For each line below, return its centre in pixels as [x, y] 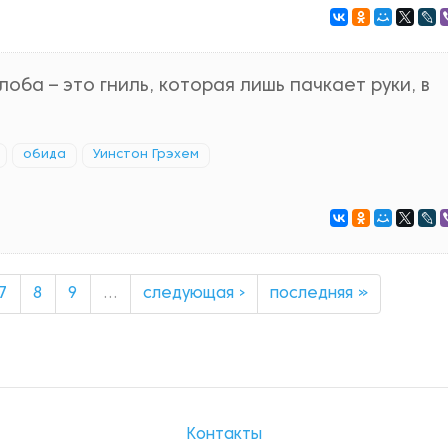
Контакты [224, 435]
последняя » [318, 294]
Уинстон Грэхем [146, 155]
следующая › [193, 294]
